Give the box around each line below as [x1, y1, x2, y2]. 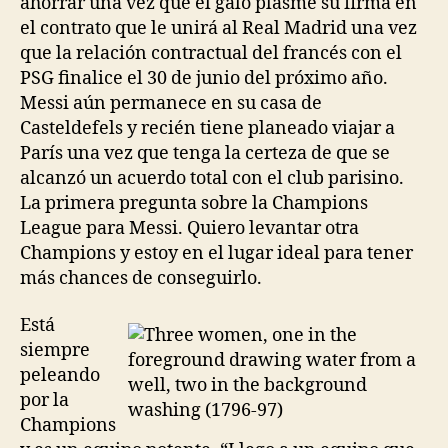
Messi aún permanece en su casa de [20, 91, 322, 115]
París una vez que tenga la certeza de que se [20, 141, 390, 165]
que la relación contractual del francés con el [20, 41, 402, 65]
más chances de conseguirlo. [20, 266, 262, 290]
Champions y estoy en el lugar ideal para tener [20, 241, 413, 265]
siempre [20, 339, 90, 362]
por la [20, 389, 69, 412]
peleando [20, 364, 100, 387]
